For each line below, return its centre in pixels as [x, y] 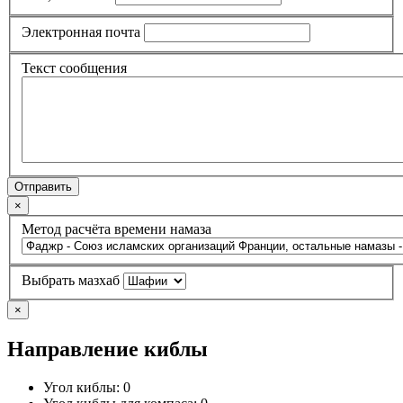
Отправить [43, 186]
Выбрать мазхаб [71, 280]
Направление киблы [107, 349]
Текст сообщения [74, 67]
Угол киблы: [83, 387]
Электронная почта [81, 31]
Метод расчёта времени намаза [116, 229]
